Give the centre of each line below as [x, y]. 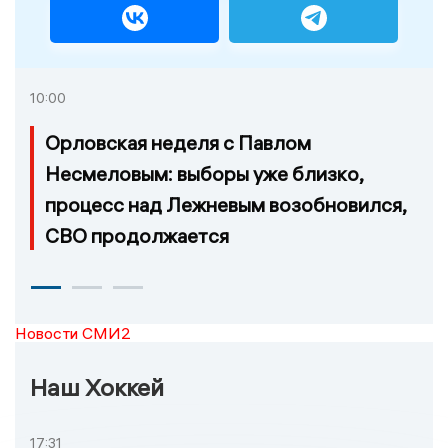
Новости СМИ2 [73, 333]
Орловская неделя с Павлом [178, 143]
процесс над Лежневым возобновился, [225, 205]
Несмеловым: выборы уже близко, [204, 174]
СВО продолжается [137, 236]
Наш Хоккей [97, 387]
